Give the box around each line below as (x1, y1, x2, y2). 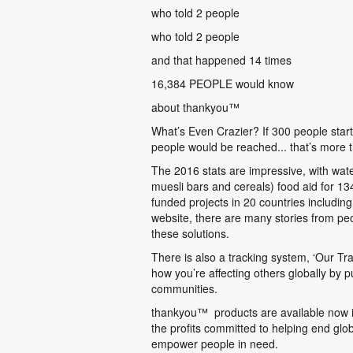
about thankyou (151, 98, 229, 115)
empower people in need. (151, 335, 278, 351)
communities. (151, 280, 217, 296)
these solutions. (151, 225, 229, 241)
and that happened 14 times (151, 51, 292, 68)
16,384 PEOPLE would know (151, 75, 294, 91)
